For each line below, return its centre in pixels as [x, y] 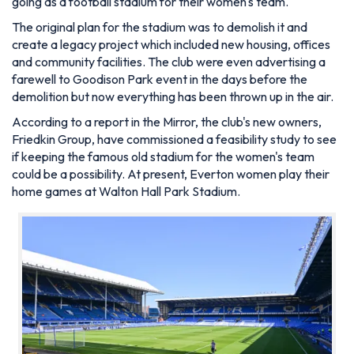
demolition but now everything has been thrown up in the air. [173, 96]
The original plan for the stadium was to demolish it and [160, 27]
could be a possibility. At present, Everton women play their [171, 174]
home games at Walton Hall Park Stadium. [126, 191]
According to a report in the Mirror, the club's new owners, [167, 122]
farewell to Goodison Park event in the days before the [160, 79]
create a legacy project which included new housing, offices [171, 44]
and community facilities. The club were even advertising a [169, 62]
